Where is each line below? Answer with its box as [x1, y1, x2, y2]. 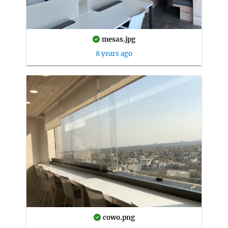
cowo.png [102, 213, 135, 222]
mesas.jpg [102, 35, 135, 44]
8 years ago [96, 49, 132, 59]
